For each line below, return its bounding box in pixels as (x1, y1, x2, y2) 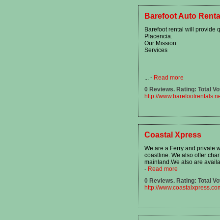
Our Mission (144, 39, 176, 47)
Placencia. (144, 32, 172, 40)
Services (144, 46, 167, 54)
